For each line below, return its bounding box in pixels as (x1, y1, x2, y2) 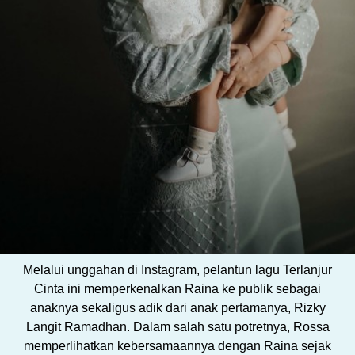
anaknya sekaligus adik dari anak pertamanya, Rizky (29, 301, 326, 315)
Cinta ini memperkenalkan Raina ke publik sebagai (34, 282, 321, 296)
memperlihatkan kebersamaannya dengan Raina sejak (24, 339, 331, 353)
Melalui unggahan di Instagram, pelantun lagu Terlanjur (23, 263, 332, 277)
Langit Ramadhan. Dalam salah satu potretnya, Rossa (25, 320, 330, 334)
